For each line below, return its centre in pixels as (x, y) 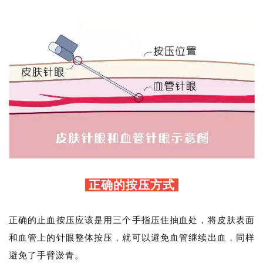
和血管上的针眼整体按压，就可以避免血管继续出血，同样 (132, 238)
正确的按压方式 (132, 185)
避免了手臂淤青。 (46, 256)
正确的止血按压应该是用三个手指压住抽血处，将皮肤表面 (132, 220)
